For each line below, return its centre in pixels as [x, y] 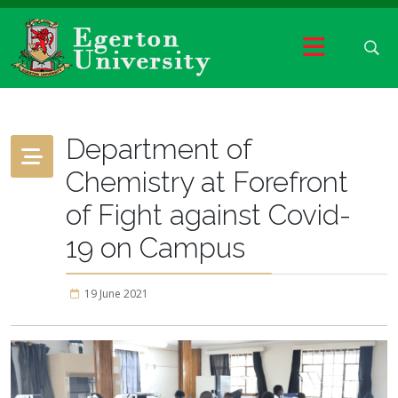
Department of [159, 149]
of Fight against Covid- [208, 215]
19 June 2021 [116, 294]
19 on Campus [155, 247]
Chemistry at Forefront [207, 182]
